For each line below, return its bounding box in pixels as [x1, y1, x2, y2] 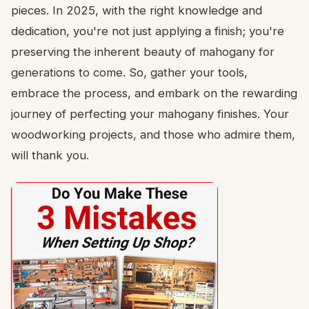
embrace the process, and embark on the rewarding [11, 86, 297, 100]
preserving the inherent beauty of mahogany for [11, 44, 275, 59]
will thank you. [11, 148, 89, 162]
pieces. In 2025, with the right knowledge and [11, 3, 262, 17]
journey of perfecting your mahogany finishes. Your [11, 106, 289, 121]
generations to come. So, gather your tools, [11, 65, 248, 79]
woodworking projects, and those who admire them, [11, 127, 295, 141]
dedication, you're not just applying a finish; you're [11, 23, 284, 38]
